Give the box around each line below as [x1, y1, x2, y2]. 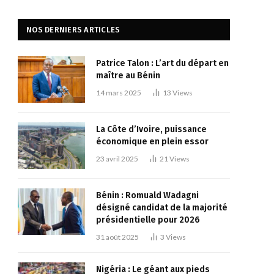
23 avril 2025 [96, 154, 138, 163]
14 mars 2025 [96, 88, 141, 97]
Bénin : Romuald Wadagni [96, 190, 199, 201]
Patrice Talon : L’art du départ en [96, 58, 229, 68]
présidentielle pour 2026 [96, 215, 200, 225]
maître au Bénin [96, 70, 160, 81]
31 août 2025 [96, 232, 139, 242]
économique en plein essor [96, 136, 209, 147]
